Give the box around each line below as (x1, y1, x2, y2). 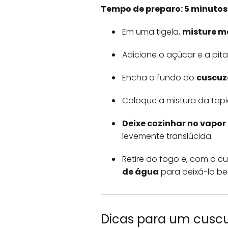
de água (122, 166, 159, 178)
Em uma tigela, (122, 26, 182, 38)
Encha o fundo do (122, 72, 196, 83)
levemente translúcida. (122, 130, 213, 142)
